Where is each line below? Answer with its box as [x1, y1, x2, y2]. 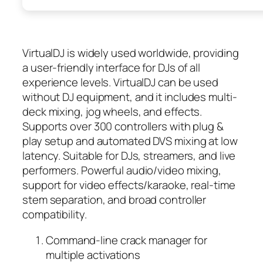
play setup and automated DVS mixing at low [22, 133, 238, 149]
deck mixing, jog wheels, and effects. [22, 104, 203, 120]
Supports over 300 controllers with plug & [22, 119, 224, 134]
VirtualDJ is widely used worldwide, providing [22, 45, 239, 61]
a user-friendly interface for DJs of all [22, 60, 200, 76]
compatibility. [22, 207, 87, 222]
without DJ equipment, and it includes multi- [22, 89, 237, 105]
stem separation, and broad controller [22, 192, 207, 208]
